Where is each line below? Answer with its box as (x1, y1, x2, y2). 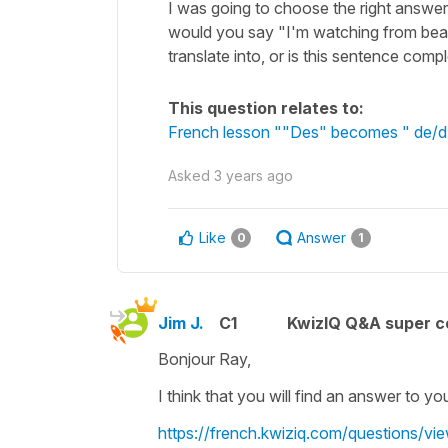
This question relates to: (168, 97, 364, 118)
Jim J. (158, 312, 204, 333)
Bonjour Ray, (158, 348, 251, 369)
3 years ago (214, 166, 293, 184)
